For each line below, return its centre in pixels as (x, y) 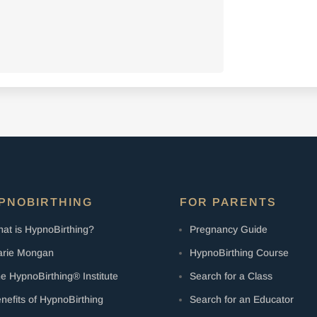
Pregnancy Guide (228, 229)
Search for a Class (231, 276)
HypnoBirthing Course (239, 252)
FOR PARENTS (228, 202)
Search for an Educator (241, 299)
